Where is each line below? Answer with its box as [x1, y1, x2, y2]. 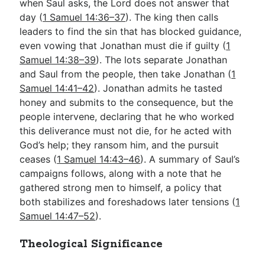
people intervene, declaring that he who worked [20, 110, 235, 122]
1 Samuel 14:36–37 [43, 11, 126, 23]
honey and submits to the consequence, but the [20, 96, 234, 108]
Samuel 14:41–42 [20, 82, 95, 94]
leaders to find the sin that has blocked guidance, [20, 25, 242, 37]
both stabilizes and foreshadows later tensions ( [20, 195, 236, 208]
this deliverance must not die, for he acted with [20, 124, 232, 137]
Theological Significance [20, 237, 163, 251]
